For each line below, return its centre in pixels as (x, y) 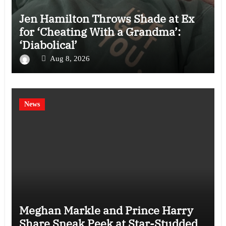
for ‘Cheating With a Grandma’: (100, 32)
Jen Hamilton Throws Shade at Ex (106, 19)
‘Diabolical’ (48, 45)
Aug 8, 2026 (70, 59)
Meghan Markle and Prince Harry (106, 210)
